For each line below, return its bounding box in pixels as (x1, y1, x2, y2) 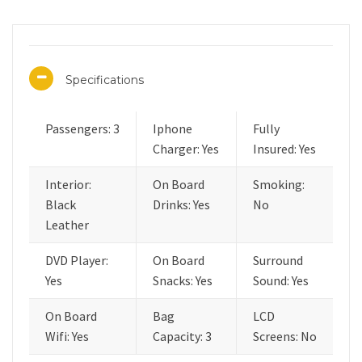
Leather (45, 217, 89, 233)
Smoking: (253, 176, 305, 192)
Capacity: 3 (153, 328, 212, 344)
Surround (253, 252, 303, 268)
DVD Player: (45, 252, 108, 268)
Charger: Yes (153, 141, 219, 157)
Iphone (153, 120, 192, 137)
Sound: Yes (253, 272, 309, 288)
